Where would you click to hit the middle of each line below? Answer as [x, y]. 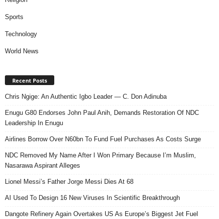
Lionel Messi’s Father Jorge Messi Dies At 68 [69, 182]
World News [22, 51]
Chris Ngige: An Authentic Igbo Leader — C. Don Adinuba [86, 97]
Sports [14, 17]
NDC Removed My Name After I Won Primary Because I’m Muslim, [100, 155]
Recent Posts [30, 81]
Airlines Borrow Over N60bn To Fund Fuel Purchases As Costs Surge [103, 139]
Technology [21, 34]
